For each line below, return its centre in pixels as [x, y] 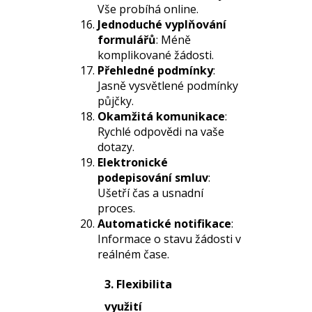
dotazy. [116, 147]
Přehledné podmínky [155, 70]
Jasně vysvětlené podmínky [168, 86]
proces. [116, 208]
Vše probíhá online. [148, 9]
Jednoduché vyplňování [162, 24]
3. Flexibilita [138, 284]
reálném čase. [133, 254]
